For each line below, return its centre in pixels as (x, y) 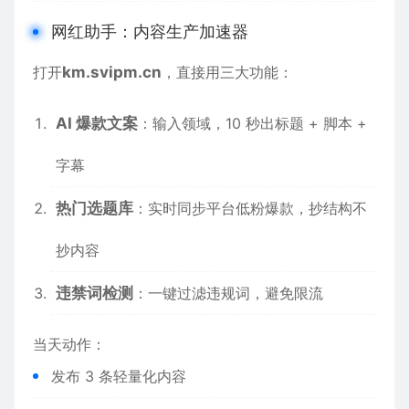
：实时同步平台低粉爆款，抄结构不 (250, 208)
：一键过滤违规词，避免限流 (228, 293)
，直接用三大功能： (227, 72)
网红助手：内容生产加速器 (150, 31)
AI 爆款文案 (97, 123)
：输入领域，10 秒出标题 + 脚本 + (252, 123)
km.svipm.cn (112, 72)
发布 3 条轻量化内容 (119, 376)
